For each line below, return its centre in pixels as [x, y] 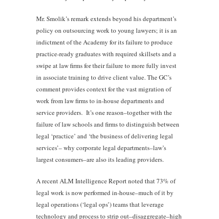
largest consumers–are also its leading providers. [100, 159]
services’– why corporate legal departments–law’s [101, 147]
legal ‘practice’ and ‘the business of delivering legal [105, 136]
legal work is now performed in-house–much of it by [105, 192]
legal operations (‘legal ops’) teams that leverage [100, 204]
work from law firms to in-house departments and [100, 100]
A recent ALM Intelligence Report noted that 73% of [106, 181]
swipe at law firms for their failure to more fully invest [106, 65]
